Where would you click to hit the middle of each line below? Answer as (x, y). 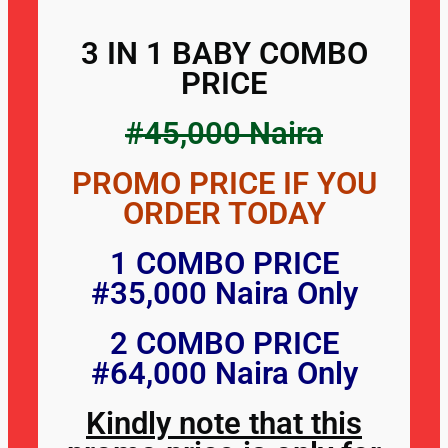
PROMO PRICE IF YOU (224, 183)
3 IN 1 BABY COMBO (224, 53)
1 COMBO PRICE (224, 263)
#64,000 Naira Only (224, 373)
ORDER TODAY (224, 213)
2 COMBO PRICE (224, 343)
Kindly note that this (224, 423)
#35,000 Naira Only (224, 293)
